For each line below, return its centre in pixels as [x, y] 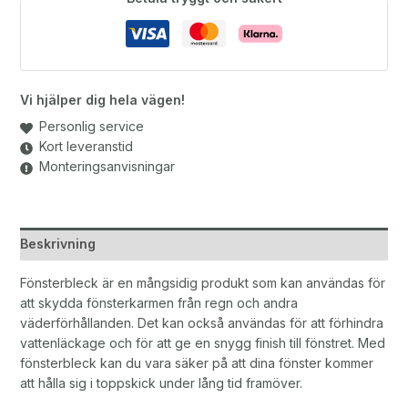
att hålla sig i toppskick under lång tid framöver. [161, 383]
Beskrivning [57, 244]
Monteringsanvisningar [107, 167]
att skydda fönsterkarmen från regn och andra [158, 303]
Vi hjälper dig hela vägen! [102, 100]
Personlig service [91, 127]
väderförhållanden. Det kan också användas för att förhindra [201, 323]
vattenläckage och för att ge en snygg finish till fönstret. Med [202, 343]
